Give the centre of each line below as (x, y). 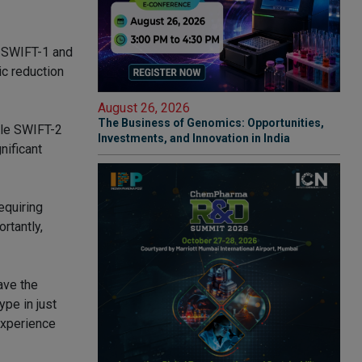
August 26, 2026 (144, 108)
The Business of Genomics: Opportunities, (211, 123)
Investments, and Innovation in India (194, 138)
